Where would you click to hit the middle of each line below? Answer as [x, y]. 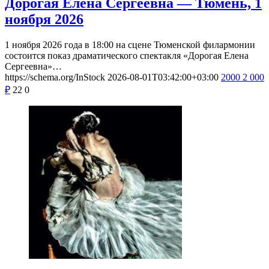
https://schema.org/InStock [55, 77]
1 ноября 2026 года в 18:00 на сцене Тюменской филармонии [130, 45]
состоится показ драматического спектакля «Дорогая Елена [127, 56]
